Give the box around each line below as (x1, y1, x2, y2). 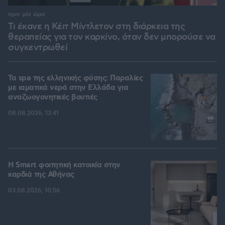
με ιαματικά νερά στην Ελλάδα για (8, 83, 128, 93)
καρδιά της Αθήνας (8, 170, 74, 180)
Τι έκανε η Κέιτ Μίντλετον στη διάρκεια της (8, 21, 185, 33)
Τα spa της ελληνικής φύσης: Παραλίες (8, 73, 143, 84)
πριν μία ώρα (8, 11, 45, 19)
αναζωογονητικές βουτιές (8, 92, 97, 103)
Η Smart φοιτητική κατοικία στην (8, 160, 121, 171)
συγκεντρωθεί (8, 42, 67, 54)
